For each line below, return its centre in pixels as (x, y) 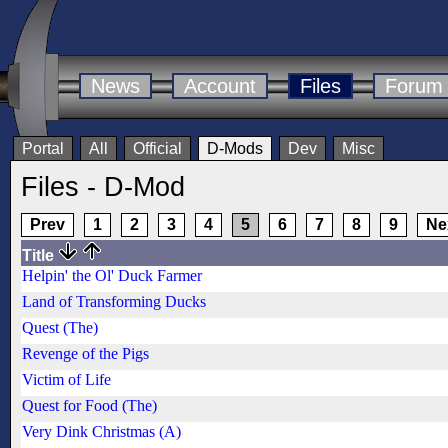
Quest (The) (60, 328)
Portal (43, 149)
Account (220, 86)
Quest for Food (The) (89, 406)
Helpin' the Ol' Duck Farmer (112, 276)
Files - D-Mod (103, 187)
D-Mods (235, 149)
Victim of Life (66, 380)
